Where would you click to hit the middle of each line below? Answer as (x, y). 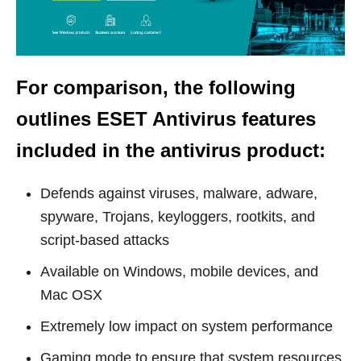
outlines (56, 119)
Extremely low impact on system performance (187, 327)
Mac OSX (71, 295)
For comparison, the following (156, 88)
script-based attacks (105, 241)
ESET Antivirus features (206, 119)
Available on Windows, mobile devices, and (179, 272)
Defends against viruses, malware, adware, (179, 194)
